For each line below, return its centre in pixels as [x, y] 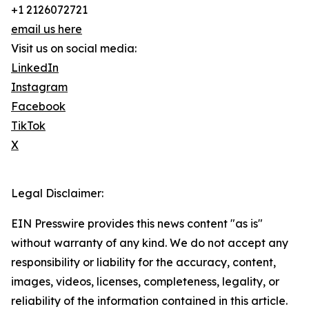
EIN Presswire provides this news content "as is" [137, 224]
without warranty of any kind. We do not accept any [150, 243]
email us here [47, 29]
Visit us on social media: [74, 49]
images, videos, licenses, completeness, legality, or [145, 282]
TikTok [28, 126]
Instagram [39, 87]
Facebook [38, 107]
